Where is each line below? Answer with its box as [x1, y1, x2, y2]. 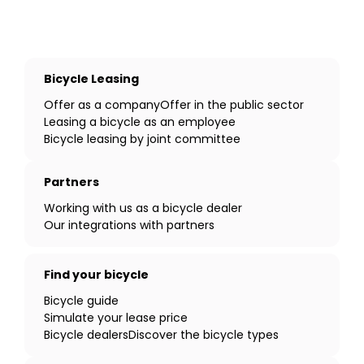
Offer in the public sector [160, 97, 304, 113]
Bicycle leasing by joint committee [44, 131, 240, 147]
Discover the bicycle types [128, 327, 279, 344]
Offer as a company [44, 97, 160, 113]
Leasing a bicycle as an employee [44, 114, 236, 130]
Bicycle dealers [44, 327, 128, 344]
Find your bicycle [44, 266, 149, 284]
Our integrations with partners [44, 217, 214, 234]
